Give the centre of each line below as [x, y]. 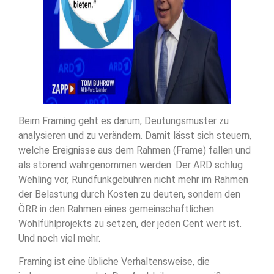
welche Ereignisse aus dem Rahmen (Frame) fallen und [135, 150]
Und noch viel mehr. [59, 238]
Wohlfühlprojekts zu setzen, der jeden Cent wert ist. [130, 223]
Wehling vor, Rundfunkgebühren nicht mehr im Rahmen [133, 179]
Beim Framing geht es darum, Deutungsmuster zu [124, 120]
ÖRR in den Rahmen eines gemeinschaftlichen [116, 209]
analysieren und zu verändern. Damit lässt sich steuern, [135, 135]
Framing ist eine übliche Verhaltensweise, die [114, 261]
